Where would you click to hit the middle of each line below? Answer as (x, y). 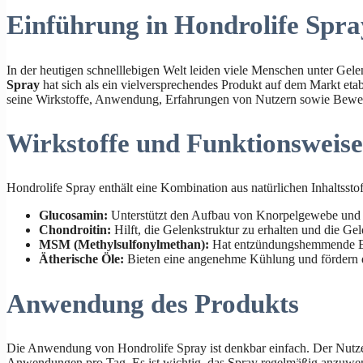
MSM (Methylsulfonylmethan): (124, 245)
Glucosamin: (73, 216)
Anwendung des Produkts (153, 303)
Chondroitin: (75, 230)
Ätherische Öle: (81, 259)
